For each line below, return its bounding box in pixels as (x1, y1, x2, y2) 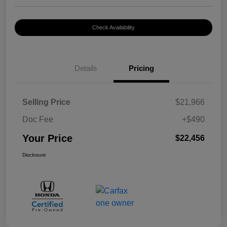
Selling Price (22, 97, 70, 106)
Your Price (22, 132, 72, 144)
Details (74, 63, 97, 72)
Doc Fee (22, 115, 53, 124)
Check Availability (92, 24, 135, 30)
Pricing (129, 63, 154, 72)
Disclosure (22, 152, 46, 158)
